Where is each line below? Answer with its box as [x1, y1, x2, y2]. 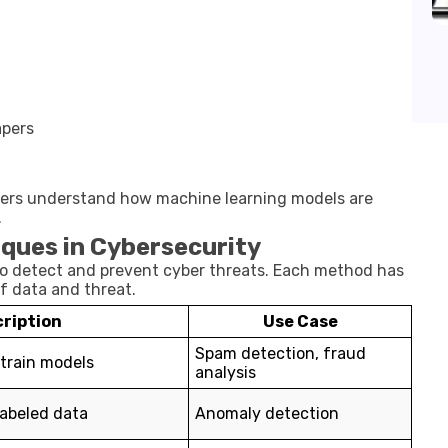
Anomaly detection [195, 404, 339, 423]
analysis [195, 363, 256, 382]
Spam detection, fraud [195, 344, 366, 363]
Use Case [262, 312, 338, 331]
